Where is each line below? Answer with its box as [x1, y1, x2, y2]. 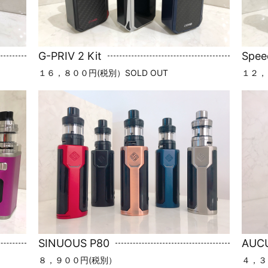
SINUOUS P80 [38, 236, 109, 249]
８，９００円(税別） [38, 254, 117, 265]
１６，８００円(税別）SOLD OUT [38, 67, 168, 78]
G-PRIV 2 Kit [38, 49, 102, 62]
